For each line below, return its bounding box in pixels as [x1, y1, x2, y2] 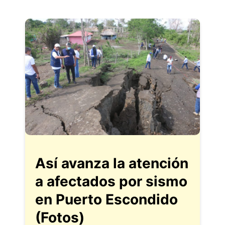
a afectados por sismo [35, 173, 187, 190]
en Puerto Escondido [35, 191, 178, 208]
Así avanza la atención [35, 155, 188, 172]
